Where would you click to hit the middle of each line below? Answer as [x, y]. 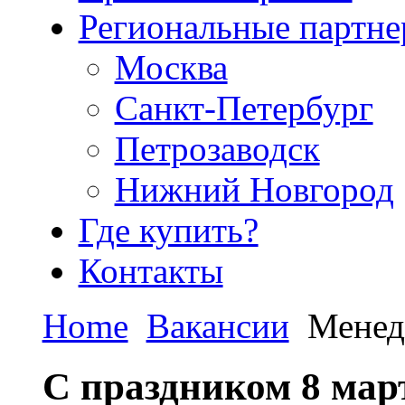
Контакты [151, 270]
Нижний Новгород [254, 189]
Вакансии [217, 325]
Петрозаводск [217, 148]
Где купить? [168, 230]
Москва [171, 67]
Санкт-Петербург [244, 108]
